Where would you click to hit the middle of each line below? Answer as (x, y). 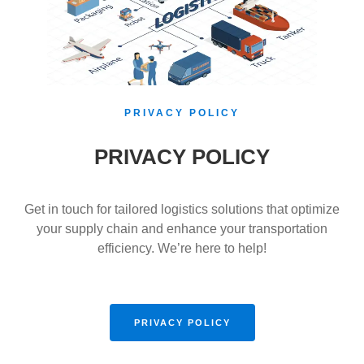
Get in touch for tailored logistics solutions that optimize (182, 209)
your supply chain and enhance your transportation (182, 229)
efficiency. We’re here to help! (182, 248)
